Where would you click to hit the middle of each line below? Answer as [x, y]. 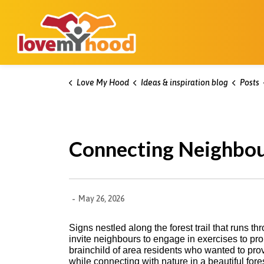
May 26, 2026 [101, 198]
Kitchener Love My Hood [196, 15]
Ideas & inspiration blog [184, 82]
